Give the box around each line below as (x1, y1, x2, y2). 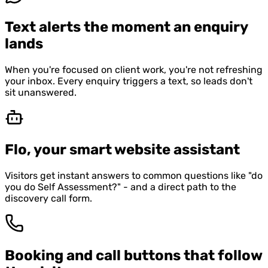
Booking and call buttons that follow (5, 246, 262, 264)
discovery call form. (5, 192, 92, 204)
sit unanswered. (5, 86, 77, 98)
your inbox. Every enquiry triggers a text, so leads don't (5, 75, 252, 87)
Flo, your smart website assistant (5, 141, 240, 158)
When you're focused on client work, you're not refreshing (5, 63, 263, 75)
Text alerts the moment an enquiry (5, 18, 248, 35)
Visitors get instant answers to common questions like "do (5, 169, 263, 181)
